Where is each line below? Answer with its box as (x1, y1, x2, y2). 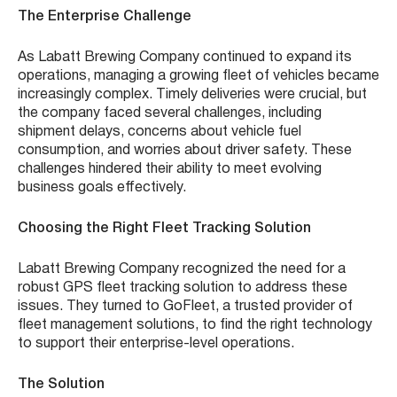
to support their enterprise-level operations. (18, 338, 294, 351)
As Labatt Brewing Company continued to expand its (18, 51, 352, 65)
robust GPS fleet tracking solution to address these (18, 282, 347, 295)
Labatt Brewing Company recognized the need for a (18, 263, 346, 276)
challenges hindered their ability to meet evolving (18, 163, 322, 176)
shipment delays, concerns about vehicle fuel (18, 126, 301, 139)
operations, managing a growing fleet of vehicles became (18, 70, 379, 83)
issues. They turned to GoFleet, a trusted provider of (18, 300, 353, 314)
